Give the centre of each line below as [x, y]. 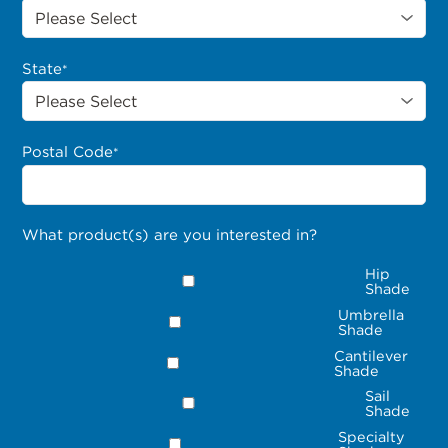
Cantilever [370, 355]
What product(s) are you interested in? [170, 235]
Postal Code [68, 152]
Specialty [371, 437]
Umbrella [371, 314]
